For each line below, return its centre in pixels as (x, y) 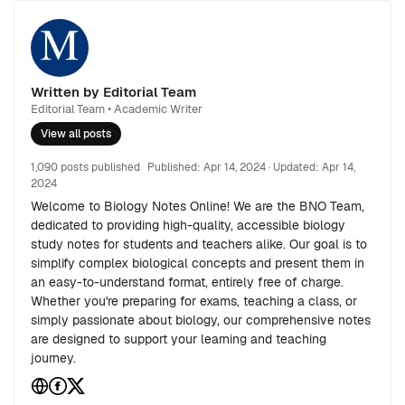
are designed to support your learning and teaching (179, 339)
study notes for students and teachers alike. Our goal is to (199, 245)
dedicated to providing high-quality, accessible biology (188, 226)
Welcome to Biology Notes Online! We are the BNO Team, (198, 207)
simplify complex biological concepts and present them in (198, 264)
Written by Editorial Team (113, 92)
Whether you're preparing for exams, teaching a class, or (194, 301)
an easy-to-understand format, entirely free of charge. (187, 283)
